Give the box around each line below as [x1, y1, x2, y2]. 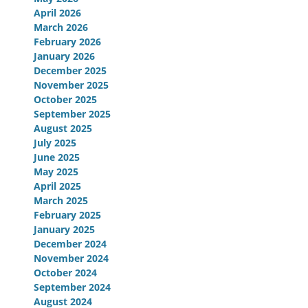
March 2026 [34, 21, 88, 34]
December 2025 [34, 64, 107, 78]
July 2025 [34, 136, 76, 150]
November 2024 [34, 252, 109, 265]
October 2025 [34, 93, 97, 107]
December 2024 [34, 237, 107, 251]
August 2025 [34, 122, 92, 135]
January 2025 [34, 223, 95, 236]
